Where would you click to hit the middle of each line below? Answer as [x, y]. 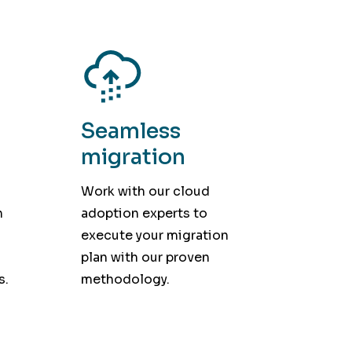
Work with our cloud [146, 192]
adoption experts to [145, 214]
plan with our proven [146, 258]
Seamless [131, 131]
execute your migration [155, 236]
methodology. [126, 280]
